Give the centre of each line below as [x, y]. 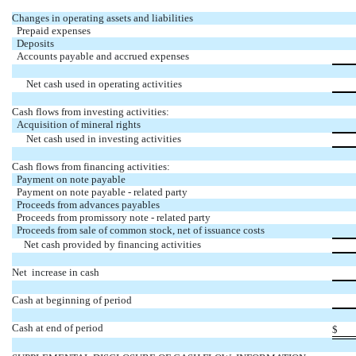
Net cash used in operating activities [97, 84]
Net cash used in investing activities [97, 139]
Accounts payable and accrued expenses [101, 56]
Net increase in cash [56, 273]
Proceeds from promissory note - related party [111, 218]
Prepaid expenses [51, 31]
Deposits [33, 44]
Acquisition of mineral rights [76, 125]
